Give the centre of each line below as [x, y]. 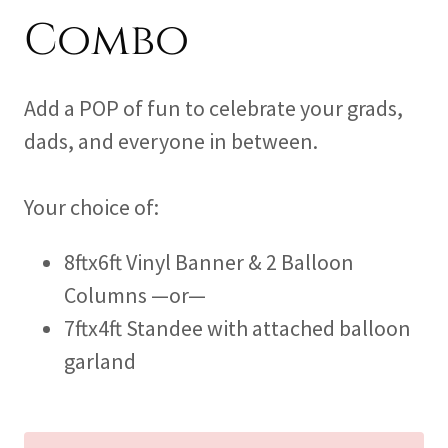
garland [100, 361]
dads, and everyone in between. [171, 141]
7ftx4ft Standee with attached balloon [237, 328]
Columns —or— [135, 295]
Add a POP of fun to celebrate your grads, [213, 108]
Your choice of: [91, 207]
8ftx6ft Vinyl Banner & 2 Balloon [209, 262]
